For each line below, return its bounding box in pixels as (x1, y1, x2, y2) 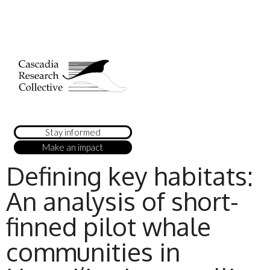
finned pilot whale (6, 210, 211, 243)
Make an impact (42, 142, 104, 153)
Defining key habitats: (6, 160, 253, 192)
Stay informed (45, 127, 101, 138)
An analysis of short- (6, 185, 239, 218)
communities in (6, 236, 180, 268)
